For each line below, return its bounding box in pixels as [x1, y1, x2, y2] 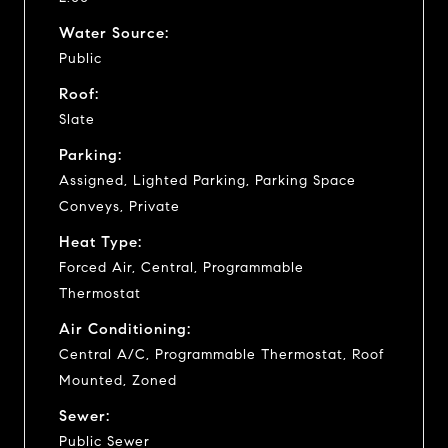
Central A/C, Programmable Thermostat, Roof [59, 345, 385, 363]
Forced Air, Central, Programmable [59, 258, 304, 276]
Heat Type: [59, 232, 142, 251]
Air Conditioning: [59, 319, 191, 338]
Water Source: [59, 23, 169, 42]
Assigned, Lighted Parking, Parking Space [59, 171, 356, 189]
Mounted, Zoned [59, 371, 177, 389]
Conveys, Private [59, 197, 180, 215]
